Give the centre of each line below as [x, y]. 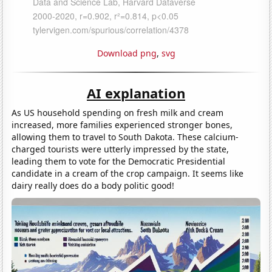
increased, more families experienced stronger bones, [122, 124]
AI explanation [136, 93]
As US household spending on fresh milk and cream [118, 112]
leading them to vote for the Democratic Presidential [119, 161]
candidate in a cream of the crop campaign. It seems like [128, 173]
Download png [127, 53]
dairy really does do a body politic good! [93, 185]
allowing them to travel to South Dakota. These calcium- [125, 137]
